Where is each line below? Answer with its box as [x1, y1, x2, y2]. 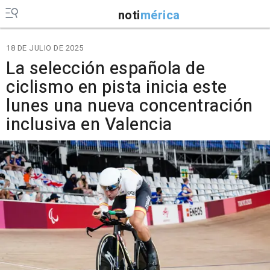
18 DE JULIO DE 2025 [6, 42, 84, 54]
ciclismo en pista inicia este [6, 75, 227, 100]
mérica [140, 6, 180, 24]
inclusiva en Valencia [6, 112, 172, 137]
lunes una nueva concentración [6, 93, 253, 119]
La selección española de [6, 56, 205, 81]
